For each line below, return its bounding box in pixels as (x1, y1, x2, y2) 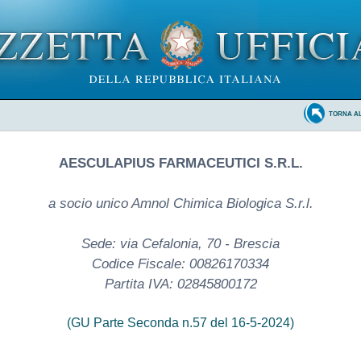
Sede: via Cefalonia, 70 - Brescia (81, 235, 280, 251)
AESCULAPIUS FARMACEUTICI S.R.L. (58, 155, 303, 171)
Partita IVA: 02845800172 (104, 276, 257, 292)
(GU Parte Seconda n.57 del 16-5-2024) (67, 315, 294, 330)
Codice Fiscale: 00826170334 (92, 255, 269, 272)
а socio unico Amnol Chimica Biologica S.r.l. (48, 195, 313, 211)
